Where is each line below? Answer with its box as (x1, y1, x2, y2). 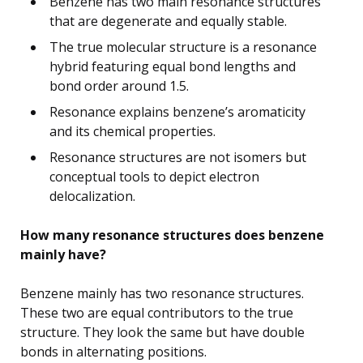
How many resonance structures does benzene (20, 225, 324, 244)
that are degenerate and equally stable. (49, 11, 287, 30)
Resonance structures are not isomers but (49, 147, 306, 166)
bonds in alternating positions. (20, 342, 207, 361)
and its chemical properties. (49, 122, 216, 140)
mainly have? (20, 245, 106, 263)
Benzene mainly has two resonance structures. (20, 284, 304, 302)
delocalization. (49, 186, 135, 205)
